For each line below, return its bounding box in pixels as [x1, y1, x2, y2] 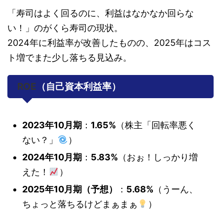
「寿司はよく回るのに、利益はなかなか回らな [7, 8, 194, 19]
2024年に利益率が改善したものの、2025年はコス [7, 37, 211, 48]
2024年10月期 [22, 152, 82, 163]
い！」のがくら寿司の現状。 [7, 23, 123, 34]
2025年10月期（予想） [22, 184, 117, 195]
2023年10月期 [22, 120, 82, 131]
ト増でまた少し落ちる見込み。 [7, 52, 132, 63]
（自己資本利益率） [37, 81, 121, 93]
